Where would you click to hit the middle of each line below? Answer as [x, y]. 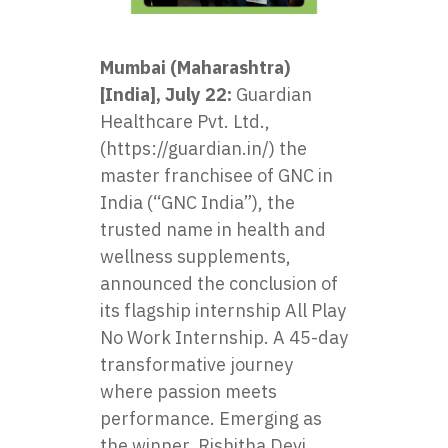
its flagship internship [192, 310]
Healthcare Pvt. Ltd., [185, 121]
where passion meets [188, 391]
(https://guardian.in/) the [203, 148]
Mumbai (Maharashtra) [195, 67]
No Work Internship [182, 337]
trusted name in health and [213, 229]
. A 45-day [306, 337]
